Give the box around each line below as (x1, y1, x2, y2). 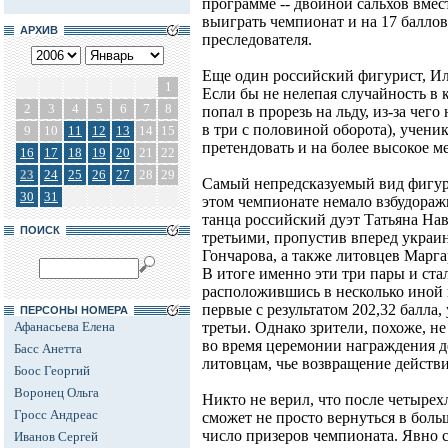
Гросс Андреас (14, 407, 98, 422)
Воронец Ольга (14, 385, 99, 400)
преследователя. (202, 31, 312, 49)
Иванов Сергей (14, 429, 98, 444)
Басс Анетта (14, 341, 82, 356)
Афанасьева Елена (14, 319, 115, 334)
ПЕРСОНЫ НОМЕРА (14, 304, 134, 316)
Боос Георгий (14, 363, 90, 378)
